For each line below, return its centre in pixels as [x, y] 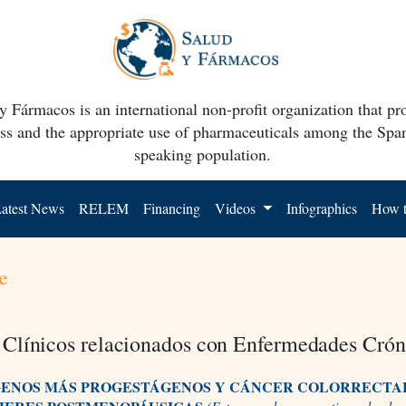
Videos [237, 208]
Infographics [322, 208]
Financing [172, 208]
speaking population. [203, 154]
